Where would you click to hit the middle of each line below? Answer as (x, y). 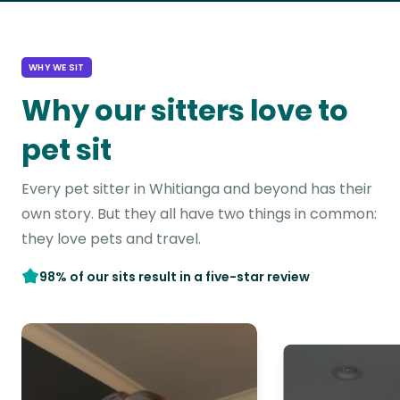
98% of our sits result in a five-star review (175, 277)
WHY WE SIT (57, 67)
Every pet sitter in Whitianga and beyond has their (197, 189)
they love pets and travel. (111, 239)
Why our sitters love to (185, 110)
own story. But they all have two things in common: (199, 214)
